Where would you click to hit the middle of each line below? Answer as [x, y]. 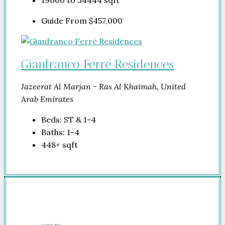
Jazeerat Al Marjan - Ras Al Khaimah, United [103, 86]
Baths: [53, 132]
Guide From [65, 21]
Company [36, 206]
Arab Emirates [47, 99]
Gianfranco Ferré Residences [97, 64]
